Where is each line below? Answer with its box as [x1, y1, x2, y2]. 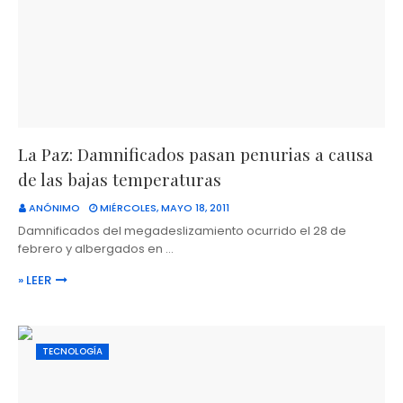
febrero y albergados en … [18, 240, 174, 258]
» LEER [18, 272, 51, 290]
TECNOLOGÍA [42, 345, 103, 359]
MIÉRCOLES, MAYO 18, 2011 [100, 201, 229, 216]
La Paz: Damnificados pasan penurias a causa [18, 142, 373, 166]
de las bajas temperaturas [18, 167, 221, 192]
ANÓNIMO [29, 201, 80, 216]
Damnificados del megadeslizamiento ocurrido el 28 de [18, 222, 346, 240]
